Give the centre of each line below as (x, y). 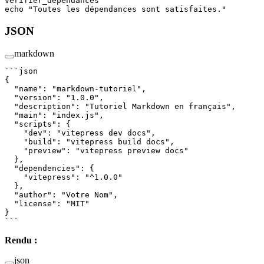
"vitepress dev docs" (104, 133)
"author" (28, 195)
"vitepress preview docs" (132, 151)
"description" (40, 107)
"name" (24, 89)
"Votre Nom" (87, 195)
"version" (31, 98)
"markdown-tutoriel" (97, 89)
